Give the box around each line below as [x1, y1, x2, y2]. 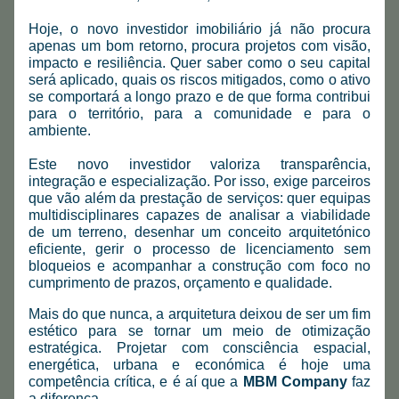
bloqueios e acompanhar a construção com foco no [28, 258, 370, 273]
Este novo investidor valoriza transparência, [28, 157, 370, 172]
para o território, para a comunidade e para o [28, 106, 370, 121]
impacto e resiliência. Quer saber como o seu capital [28, 55, 370, 70]
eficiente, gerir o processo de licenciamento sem [28, 241, 370, 256]
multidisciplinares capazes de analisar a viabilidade [28, 208, 370, 223]
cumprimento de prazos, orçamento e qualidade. [28, 275, 332, 290]
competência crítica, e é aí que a [28, 374, 243, 389]
